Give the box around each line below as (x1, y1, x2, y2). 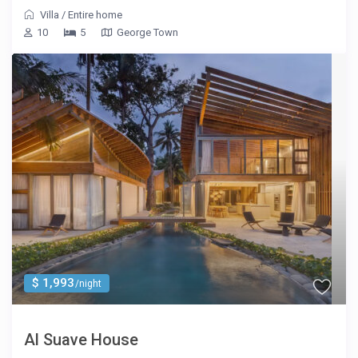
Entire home (68, 9, 123, 22)
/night (73, 278, 102, 290)
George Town (117, 26, 179, 39)
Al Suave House (24, 330, 139, 350)
